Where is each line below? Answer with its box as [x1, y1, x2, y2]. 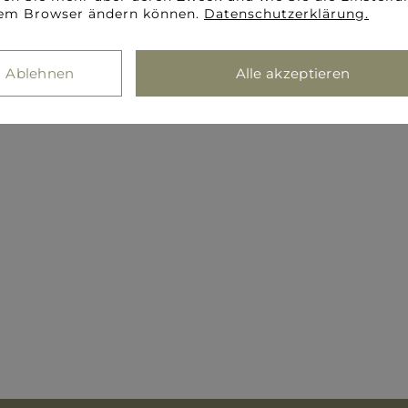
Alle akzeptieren [235, 64, 351, 82]
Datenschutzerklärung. [204, 5, 369, 22]
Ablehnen [5, 64, 75, 82]
